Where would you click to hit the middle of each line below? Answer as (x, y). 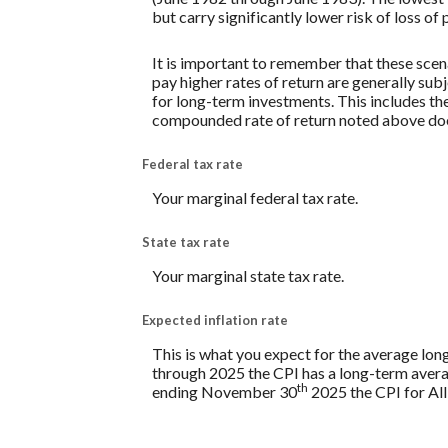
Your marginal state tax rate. (248, 276)
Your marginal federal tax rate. (255, 197)
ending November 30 (224, 392)
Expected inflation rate (215, 320)
